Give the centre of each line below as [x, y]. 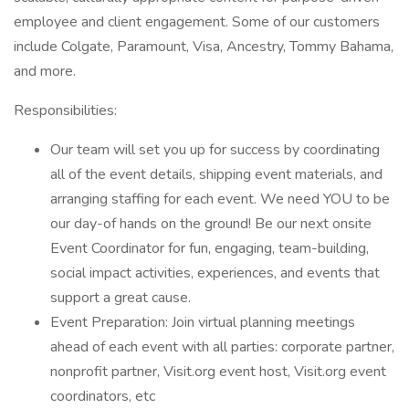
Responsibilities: [67, 110]
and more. [45, 71]
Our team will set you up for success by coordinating [215, 150]
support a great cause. [121, 298]
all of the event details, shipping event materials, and [216, 174]
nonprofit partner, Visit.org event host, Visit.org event [218, 372]
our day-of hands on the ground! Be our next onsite [211, 224]
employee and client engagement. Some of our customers [197, 22]
